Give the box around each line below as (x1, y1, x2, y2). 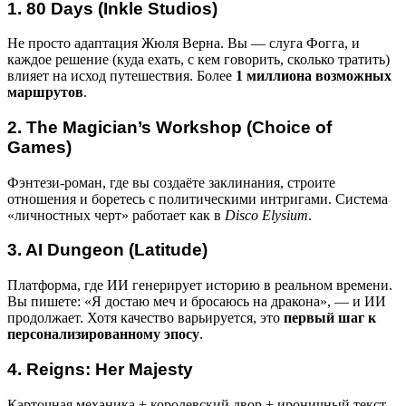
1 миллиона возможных (236, 68, 391, 84)
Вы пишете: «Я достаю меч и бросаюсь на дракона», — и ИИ (7, 294, 386, 310)
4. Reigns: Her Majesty (7, 359, 193, 379)
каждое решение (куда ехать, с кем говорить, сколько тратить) (7, 52, 390, 68)
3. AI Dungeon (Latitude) (7, 240, 208, 260)
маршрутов (7, 84, 83, 101)
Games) (7, 138, 72, 158)
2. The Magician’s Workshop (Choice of (7, 118, 332, 138)
